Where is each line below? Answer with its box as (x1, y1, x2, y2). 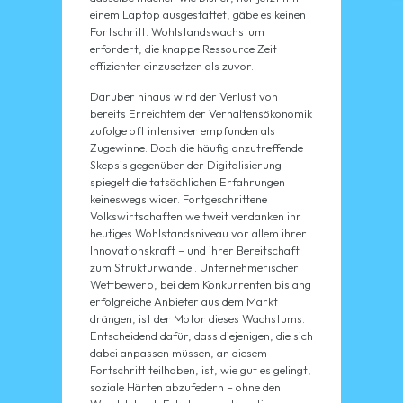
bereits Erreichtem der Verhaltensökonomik (89, 106, 312, 121)
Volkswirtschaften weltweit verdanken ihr (89, 209, 301, 224)
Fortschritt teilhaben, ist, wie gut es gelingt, (89, 363, 311, 378)
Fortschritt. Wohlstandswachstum (89, 24, 264, 40)
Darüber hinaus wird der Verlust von (89, 89, 278, 104)
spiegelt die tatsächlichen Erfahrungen (89, 175, 285, 190)
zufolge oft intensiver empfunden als (89, 123, 275, 139)
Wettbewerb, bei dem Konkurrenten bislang (89, 277, 311, 292)
